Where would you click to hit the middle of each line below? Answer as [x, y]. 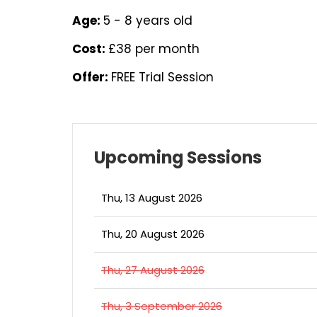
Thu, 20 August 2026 [153, 234]
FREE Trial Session [162, 77]
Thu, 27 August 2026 [153, 270]
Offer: [92, 77]
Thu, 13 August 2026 [152, 198]
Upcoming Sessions [178, 157]
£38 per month [154, 49]
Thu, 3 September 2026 [162, 306]
